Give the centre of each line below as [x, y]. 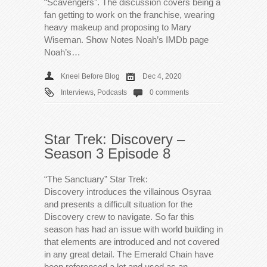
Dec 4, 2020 [162, 76]
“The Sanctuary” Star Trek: [96, 179]
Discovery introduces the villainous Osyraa [128, 191]
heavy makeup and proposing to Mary [118, 27]
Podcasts [112, 92]
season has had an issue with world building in [133, 229]
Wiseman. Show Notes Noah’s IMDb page [126, 39]
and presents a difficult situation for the [118, 204]
